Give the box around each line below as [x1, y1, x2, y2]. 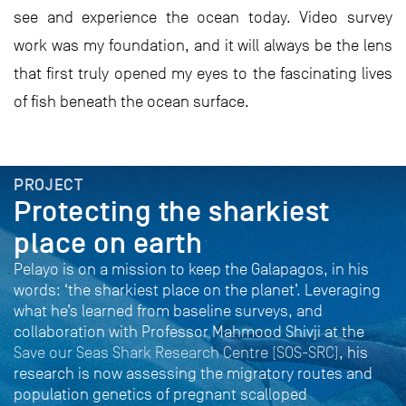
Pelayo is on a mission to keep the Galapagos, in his [14, 260, 369, 279]
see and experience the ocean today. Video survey [14, 8, 392, 27]
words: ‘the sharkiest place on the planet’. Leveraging [14, 281, 381, 300]
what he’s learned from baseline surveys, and [14, 302, 323, 321]
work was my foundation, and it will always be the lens [14, 36, 392, 55]
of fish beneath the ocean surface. [14, 92, 249, 111]
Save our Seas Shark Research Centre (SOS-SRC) [14, 343, 339, 362]
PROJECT [14, 175, 83, 196]
